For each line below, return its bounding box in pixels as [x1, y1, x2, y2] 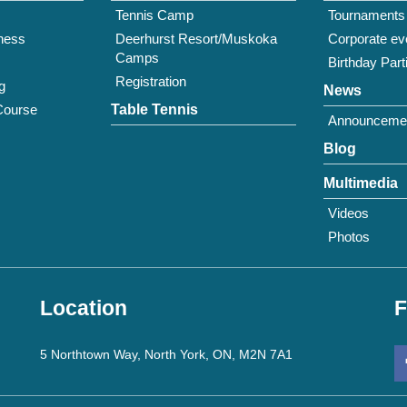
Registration [115, 74, 186, 89]
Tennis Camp [115, 7, 194, 23]
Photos [328, 229, 370, 244]
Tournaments [328, 7, 405, 23]
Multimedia [323, 175, 398, 191]
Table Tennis [111, 102, 198, 117]
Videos [328, 205, 369, 221]
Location [40, 297, 127, 320]
